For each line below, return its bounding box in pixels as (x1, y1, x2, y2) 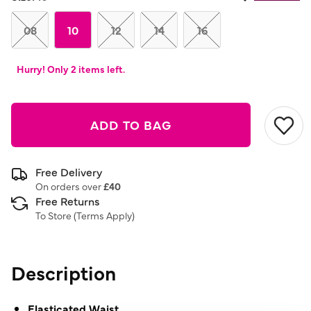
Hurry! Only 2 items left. (17, 62, 125, 76)
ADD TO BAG (90, 116, 172, 133)
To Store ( (35, 208, 76, 222)
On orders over (35, 179, 103, 193)
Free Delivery (35, 164, 102, 179)
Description (11, 259, 116, 285)
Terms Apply (76, 208, 132, 222)
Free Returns (35, 193, 100, 208)
